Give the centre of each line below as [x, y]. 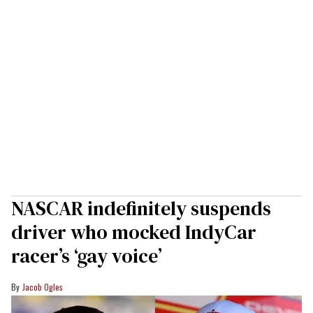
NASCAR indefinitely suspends [141, 209]
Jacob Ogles [43, 287]
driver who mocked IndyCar [134, 232]
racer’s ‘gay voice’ [87, 256]
